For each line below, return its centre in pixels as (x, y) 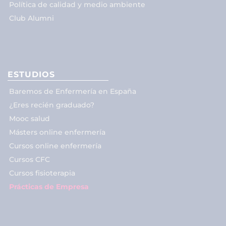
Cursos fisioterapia (42, 173)
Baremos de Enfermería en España (73, 91)
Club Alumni (32, 18)
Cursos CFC (30, 159)
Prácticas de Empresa (49, 186)
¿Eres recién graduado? (52, 105)
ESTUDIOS (31, 74)
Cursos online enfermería (55, 146)
